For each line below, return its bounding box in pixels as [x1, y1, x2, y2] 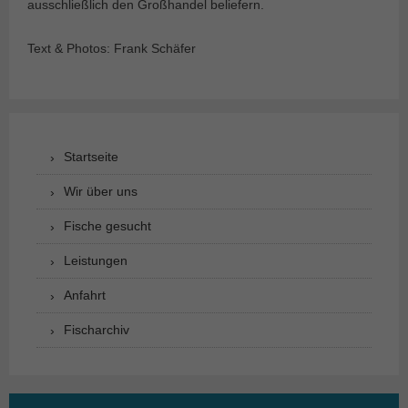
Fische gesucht [64, 219, 151, 234]
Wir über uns [64, 184, 138, 199]
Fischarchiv [64, 322, 129, 338]
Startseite [64, 149, 118, 165]
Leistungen [64, 253, 127, 269]
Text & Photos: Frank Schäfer [27, 41, 196, 56]
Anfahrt [64, 288, 106, 303]
